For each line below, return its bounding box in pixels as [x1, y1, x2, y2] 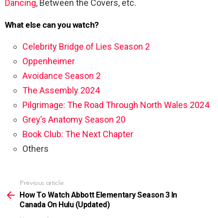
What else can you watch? [5, 19, 99, 30]
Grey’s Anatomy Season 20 [22, 114, 126, 125]
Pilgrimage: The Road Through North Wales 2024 [22, 99, 209, 110]
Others [22, 143, 49, 154]
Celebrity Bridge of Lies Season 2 [22, 41, 150, 52]
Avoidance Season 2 [22, 70, 101, 81]
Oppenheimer [22, 55, 75, 66]
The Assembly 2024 [22, 85, 100, 95]
